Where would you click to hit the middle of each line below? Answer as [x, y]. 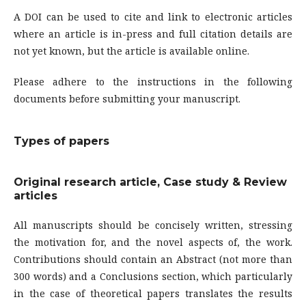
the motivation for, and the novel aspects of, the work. [153, 242]
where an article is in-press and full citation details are [153, 34]
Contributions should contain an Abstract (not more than [153, 260]
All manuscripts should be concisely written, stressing [153, 225]
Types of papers [61, 141]
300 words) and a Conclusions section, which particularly [153, 277]
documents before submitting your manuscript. [127, 99]
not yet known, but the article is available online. [131, 51]
